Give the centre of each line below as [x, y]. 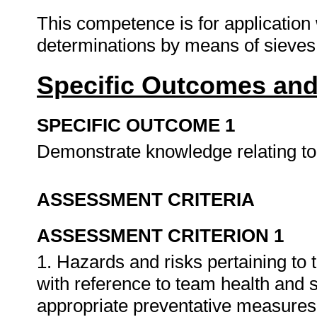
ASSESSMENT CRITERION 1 [160, 236]
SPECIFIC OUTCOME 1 [136, 125]
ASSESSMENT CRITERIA [146, 200]
